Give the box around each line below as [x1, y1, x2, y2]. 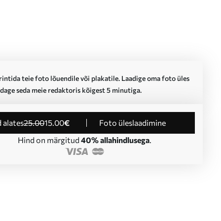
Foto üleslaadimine [99, 118, 166, 127]
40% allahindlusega [80, 135, 149, 145]
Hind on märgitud [17, 135, 81, 145]
